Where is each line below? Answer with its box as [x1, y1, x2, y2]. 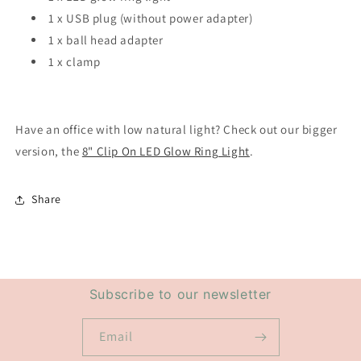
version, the [15, 143, 82, 159]
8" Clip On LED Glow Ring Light [81, 143, 250, 159]
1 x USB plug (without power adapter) [48, 10, 253, 26]
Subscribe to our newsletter [89, 286, 272, 302]
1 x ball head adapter [48, 31, 164, 48]
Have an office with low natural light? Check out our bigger [15, 121, 338, 137]
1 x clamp [48, 53, 101, 69]
